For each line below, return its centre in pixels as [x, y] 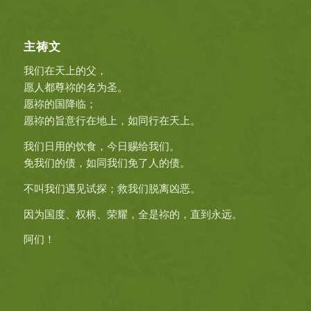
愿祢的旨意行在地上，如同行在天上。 [112, 120]
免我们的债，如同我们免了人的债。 [107, 162]
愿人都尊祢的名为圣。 [75, 87]
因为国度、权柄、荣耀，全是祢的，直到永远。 [133, 213]
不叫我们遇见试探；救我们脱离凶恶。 [112, 188]
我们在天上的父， [65, 70]
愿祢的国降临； [60, 104]
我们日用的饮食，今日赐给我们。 [101, 146]
